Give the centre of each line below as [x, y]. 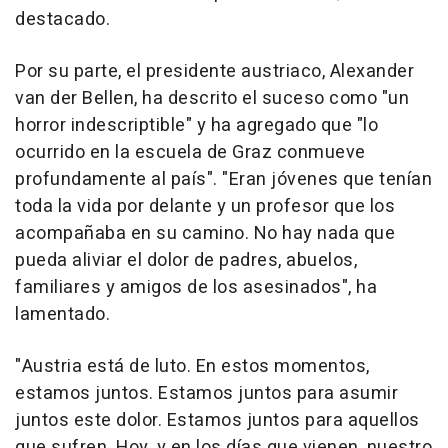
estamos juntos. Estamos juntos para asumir [206, 394]
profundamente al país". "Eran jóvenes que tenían [223, 180]
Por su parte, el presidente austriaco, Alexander [214, 72]
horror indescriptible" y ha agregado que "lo [196, 126]
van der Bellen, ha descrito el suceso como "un [212, 99]
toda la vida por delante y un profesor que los [205, 207]
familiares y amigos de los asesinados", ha [196, 288]
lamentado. [62, 315]
